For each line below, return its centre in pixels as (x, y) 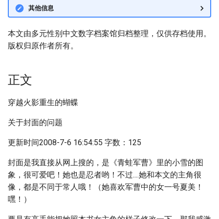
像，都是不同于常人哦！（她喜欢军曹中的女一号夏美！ (106, 187)
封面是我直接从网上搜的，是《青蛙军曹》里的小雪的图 (106, 163)
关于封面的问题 (35, 122)
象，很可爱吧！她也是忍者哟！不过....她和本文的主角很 (105, 175)
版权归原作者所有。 (43, 46)
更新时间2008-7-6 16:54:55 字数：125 (75, 142)
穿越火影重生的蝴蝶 (43, 102)
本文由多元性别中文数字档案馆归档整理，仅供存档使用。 (109, 33)
